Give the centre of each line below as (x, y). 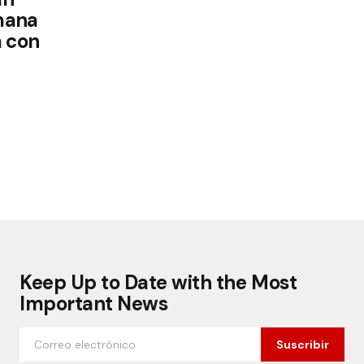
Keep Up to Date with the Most (158, 282)
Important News (94, 303)
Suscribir (303, 344)
